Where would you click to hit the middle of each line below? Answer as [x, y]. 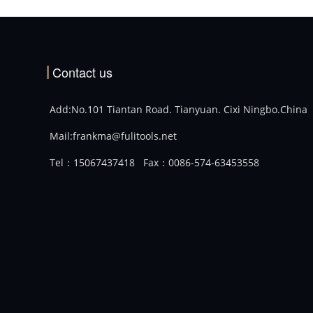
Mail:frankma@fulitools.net [114, 136]
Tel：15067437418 [93, 162]
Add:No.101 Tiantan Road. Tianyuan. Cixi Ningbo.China [177, 109]
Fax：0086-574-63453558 [202, 162]
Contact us [83, 72]
